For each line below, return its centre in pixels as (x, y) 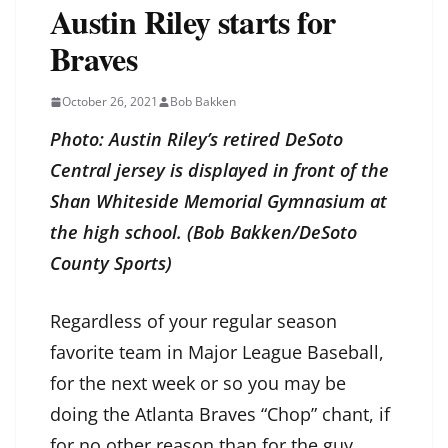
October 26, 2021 (110, 102)
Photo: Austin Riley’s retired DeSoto (196, 139)
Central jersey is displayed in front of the (219, 170)
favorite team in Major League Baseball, (217, 352)
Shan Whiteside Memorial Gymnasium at (218, 201)
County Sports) (111, 263)
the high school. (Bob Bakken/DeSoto (203, 232)
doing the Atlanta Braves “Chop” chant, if (220, 414)
